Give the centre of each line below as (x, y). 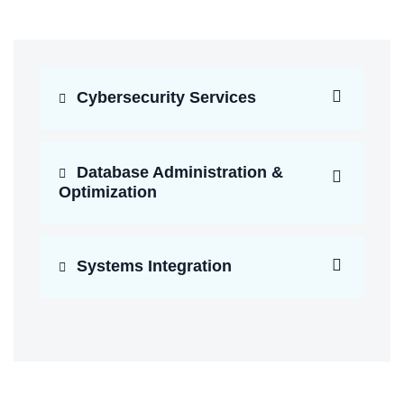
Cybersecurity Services (164, 97)
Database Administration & (178, 172)
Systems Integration (152, 266)
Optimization (108, 192)
